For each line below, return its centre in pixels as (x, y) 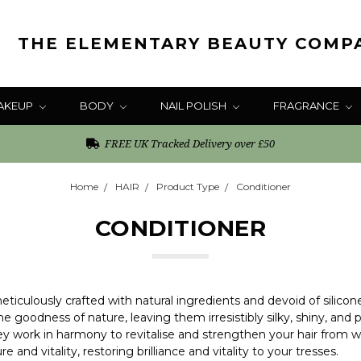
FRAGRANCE (307, 105)
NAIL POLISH (194, 105)
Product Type (188, 186)
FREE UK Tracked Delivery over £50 (189, 143)
